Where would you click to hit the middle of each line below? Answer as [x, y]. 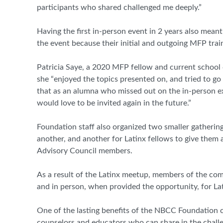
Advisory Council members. [86, 151]
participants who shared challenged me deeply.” [119, 8]
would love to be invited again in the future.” [114, 103]
